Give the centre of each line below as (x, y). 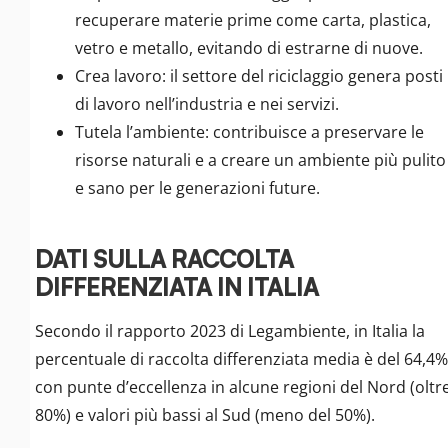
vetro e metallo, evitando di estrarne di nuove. (249, 47)
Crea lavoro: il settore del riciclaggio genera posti (259, 75)
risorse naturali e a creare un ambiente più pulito (260, 159)
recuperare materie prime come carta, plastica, (253, 19)
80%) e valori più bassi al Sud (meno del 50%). (205, 414)
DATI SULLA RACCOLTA (164, 258)
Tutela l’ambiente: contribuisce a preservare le (249, 131)
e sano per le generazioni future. (197, 187)
